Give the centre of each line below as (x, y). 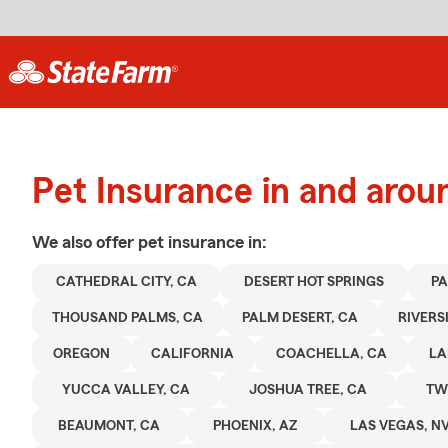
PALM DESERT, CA (300, 318)
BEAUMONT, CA (109, 426)
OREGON (81, 354)
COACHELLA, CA (331, 354)
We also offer (85, 242)
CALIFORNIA (193, 354)
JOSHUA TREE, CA (307, 390)
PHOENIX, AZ (255, 426)
